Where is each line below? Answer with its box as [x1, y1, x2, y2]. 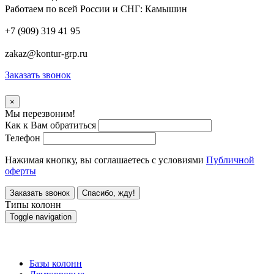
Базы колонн [29, 258, 82, 268]
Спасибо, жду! [82, 188, 135, 198]
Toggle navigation [10, 212, 72, 221]
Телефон [5, 133, 40, 143]
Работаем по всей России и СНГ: [5, 4, 145, 14]
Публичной [206, 155, 254, 165]
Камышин [145, 4, 187, 14]
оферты [5, 166, 36, 176]
